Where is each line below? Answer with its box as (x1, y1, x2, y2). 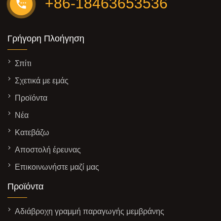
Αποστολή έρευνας (15, 145, 81, 154)
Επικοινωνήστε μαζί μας (15, 162, 99, 171)
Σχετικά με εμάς (15, 76, 69, 85)
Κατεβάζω (15, 128, 49, 137)
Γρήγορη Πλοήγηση (7, 33, 84, 43)
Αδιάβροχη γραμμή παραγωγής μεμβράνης (15, 207, 164, 216)
